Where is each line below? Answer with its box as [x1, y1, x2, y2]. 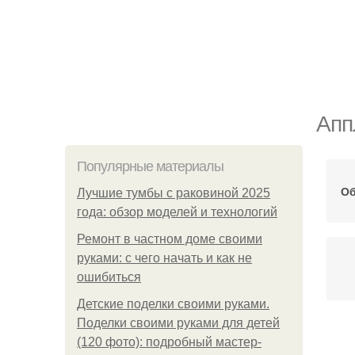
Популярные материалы [77, 158, 223, 174]
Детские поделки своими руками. [77, 297, 269, 311]
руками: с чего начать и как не [77, 251, 252, 265]
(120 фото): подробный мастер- [77, 335, 261, 349]
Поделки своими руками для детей [77, 316, 280, 330]
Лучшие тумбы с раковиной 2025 [77, 186, 270, 200]
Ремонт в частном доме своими [77, 232, 262, 246]
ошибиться [77, 270, 141, 284]
